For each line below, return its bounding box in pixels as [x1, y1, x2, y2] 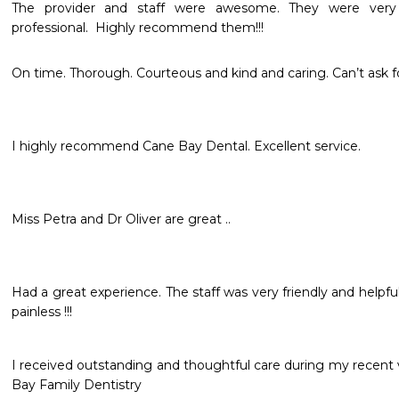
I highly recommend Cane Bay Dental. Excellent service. [12, 138, 364, 154]
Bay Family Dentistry [12, 377, 142, 393]
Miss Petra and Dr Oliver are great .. [12, 211, 234, 227]
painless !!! [12, 304, 72, 320]
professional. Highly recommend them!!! [12, 20, 264, 36]
